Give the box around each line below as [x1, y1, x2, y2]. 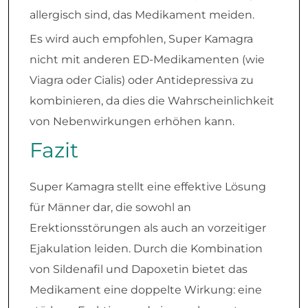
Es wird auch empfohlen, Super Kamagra [30, 32, 253, 46]
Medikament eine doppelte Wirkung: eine [30, 283, 262, 297]
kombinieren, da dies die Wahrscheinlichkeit [30, 94, 274, 108]
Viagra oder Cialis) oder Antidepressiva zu [30, 74, 254, 87]
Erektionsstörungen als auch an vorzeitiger [30, 221, 266, 235]
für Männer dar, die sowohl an [30, 201, 191, 214]
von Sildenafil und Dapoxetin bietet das [30, 263, 247, 276]
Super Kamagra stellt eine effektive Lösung [30, 180, 266, 194]
